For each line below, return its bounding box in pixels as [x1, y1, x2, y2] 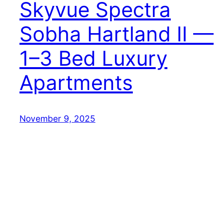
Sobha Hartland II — [19, 21, 214, 47]
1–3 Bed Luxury [19, 46, 167, 71]
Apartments [19, 70, 133, 95]
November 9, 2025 [19, 113, 95, 124]
